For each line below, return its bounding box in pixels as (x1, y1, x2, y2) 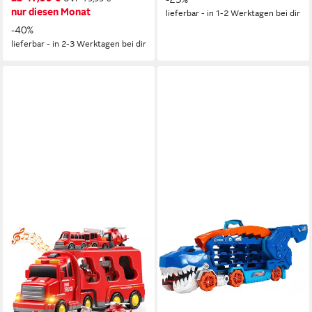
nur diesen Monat (11, 6, 91, 17)
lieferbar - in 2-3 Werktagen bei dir (11, 39, 146, 49)
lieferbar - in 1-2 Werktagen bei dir (166, 8, 300, 18)
